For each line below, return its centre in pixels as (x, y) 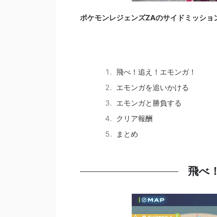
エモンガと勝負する (149, 103)
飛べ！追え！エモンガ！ (156, 72)
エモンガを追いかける (153, 87)
